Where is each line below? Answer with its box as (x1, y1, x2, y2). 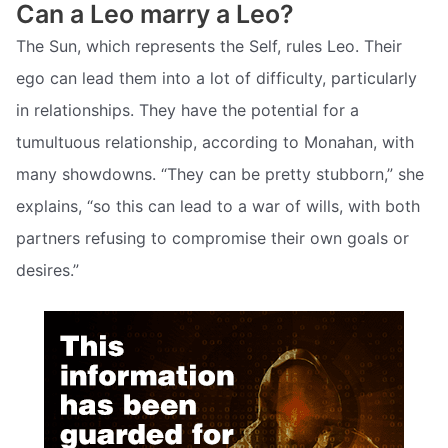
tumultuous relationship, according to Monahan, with (16, 131, 414, 152)
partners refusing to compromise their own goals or (16, 227, 409, 248)
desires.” (16, 259, 79, 280)
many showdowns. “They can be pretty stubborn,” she (16, 163, 424, 184)
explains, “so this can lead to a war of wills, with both (16, 195, 420, 216)
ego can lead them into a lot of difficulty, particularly (16, 67, 417, 88)
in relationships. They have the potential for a (16, 99, 359, 120)
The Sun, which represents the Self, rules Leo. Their (16, 35, 402, 56)
